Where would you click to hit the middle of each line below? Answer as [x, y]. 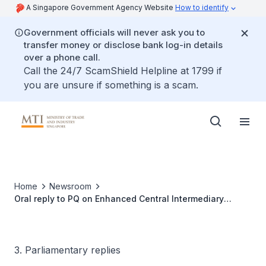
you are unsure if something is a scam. [111, 85]
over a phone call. [62, 57]
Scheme [31, 211]
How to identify [202, 7]
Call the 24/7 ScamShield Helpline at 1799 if [123, 71]
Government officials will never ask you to [114, 32]
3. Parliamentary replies [67, 250]
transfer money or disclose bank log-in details [123, 45]
